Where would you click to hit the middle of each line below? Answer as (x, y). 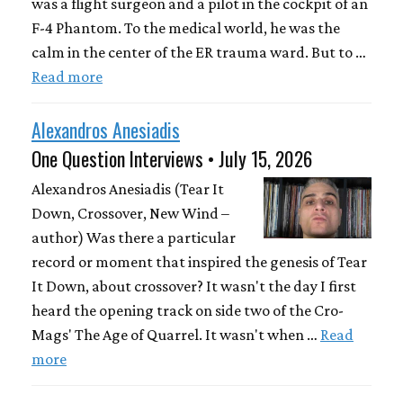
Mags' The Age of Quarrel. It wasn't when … (176, 335)
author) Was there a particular (134, 238)
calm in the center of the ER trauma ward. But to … (199, 52)
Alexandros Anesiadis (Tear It (128, 189)
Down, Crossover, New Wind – (130, 214)
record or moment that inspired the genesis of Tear (199, 262)
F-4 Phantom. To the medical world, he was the (186, 27)
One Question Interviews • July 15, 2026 (172, 158)
